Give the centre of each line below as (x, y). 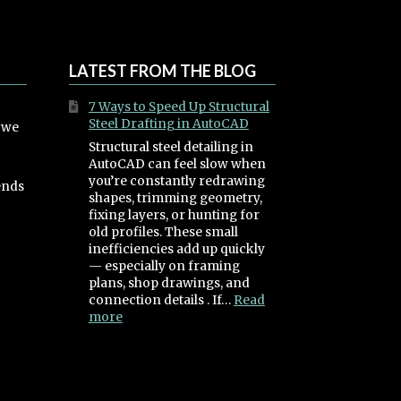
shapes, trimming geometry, (175, 198)
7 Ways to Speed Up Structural (179, 107)
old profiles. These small (163, 232)
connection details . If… (161, 300)
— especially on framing (164, 266)
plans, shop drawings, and (169, 283)
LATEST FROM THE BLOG (162, 71)
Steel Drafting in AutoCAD (168, 124)
